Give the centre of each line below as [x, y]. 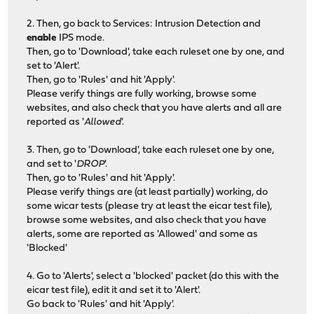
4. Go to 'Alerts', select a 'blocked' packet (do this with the [153, 276]
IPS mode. [82, 38]
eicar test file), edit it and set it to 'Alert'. [114, 290]
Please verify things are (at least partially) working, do [148, 192]
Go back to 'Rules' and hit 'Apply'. [101, 304]
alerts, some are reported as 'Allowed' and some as [143, 234]
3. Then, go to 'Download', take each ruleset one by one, [151, 150]
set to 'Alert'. [54, 66]
